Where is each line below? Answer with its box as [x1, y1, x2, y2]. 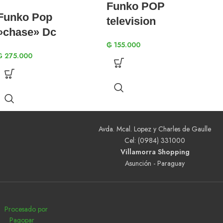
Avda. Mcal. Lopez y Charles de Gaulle [99, 124, 211, 134]
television [107, 14, 156, 27]
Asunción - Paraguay [125, 158, 185, 169]
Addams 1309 [107, 59, 176, 72]
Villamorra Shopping [120, 147, 190, 157]
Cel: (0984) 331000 [124, 135, 185, 146]
